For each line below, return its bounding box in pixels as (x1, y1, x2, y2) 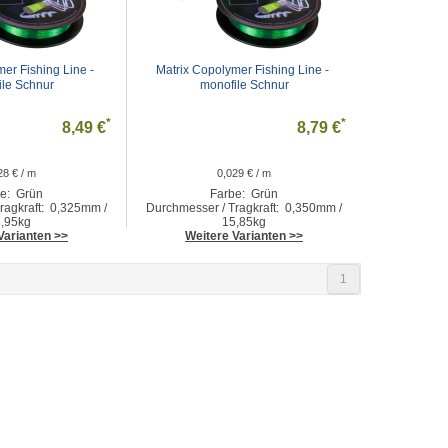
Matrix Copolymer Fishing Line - (156, 63, 329, 77)
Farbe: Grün (210, 187, 278, 201)
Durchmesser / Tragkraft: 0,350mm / (146, 201, 342, 215)
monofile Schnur (199, 78, 289, 92)
